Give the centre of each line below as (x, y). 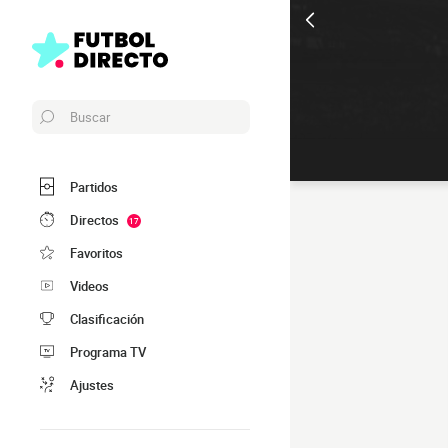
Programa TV (108, 351)
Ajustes (92, 384)
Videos (89, 285)
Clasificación (107, 318)
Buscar (90, 117)
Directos (94, 219)
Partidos (94, 186)
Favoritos (96, 252)
